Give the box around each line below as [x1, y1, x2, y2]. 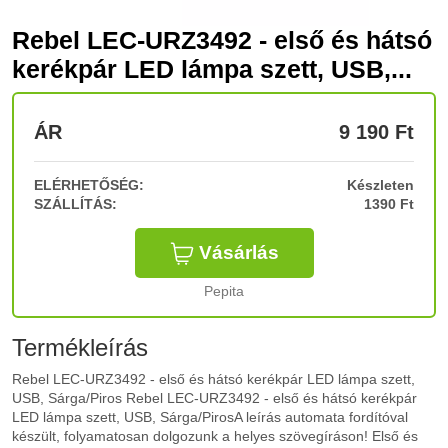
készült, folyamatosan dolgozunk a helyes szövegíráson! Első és [12, 428, 418, 444]
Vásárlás [198, 242, 279, 263]
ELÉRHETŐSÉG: [34, 177, 144, 193]
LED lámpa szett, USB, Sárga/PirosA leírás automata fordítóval [12, 409, 408, 425]
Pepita [204, 283, 244, 299]
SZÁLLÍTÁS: [34, 196, 117, 212]
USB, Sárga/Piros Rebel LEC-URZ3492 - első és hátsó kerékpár [12, 390, 417, 406]
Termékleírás [12, 334, 148, 361]
